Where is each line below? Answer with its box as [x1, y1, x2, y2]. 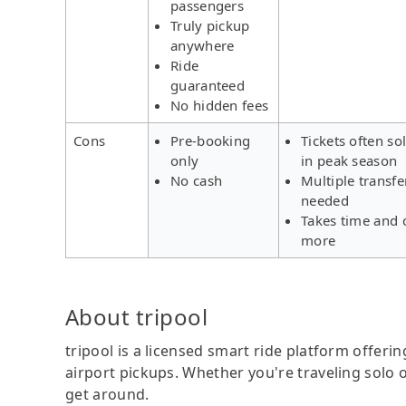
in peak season [301, 150, 398, 169]
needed [301, 190, 349, 209]
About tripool [65, 301, 208, 332]
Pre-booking [170, 130, 251, 150]
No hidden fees [170, 95, 269, 114]
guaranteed [170, 75, 246, 94]
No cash [170, 170, 223, 189]
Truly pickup [170, 15, 250, 34]
